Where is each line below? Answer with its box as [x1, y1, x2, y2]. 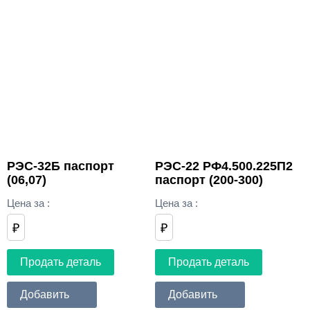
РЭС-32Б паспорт [7, 159, 114, 174]
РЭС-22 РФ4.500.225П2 [154, 159, 293, 174]
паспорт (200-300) [154, 173, 263, 188]
